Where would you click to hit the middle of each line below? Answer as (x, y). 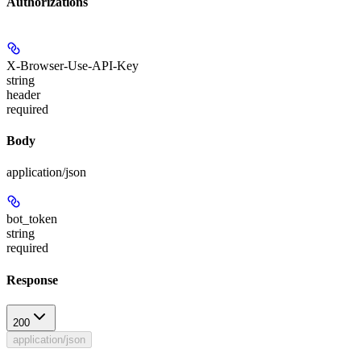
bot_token (32, 219)
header (23, 94)
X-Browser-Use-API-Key (73, 65)
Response (32, 280)
